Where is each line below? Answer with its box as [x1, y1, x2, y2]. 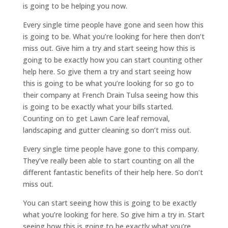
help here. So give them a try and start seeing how [22, 66, 191, 76]
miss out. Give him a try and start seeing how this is [22, 43, 195, 53]
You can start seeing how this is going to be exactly [22, 197, 196, 208]
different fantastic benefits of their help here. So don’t [22, 167, 203, 177]
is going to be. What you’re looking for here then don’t [22, 31, 205, 41]
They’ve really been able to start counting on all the [22, 155, 194, 165]
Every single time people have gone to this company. [22, 144, 199, 154]
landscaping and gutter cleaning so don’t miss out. [22, 125, 191, 135]
